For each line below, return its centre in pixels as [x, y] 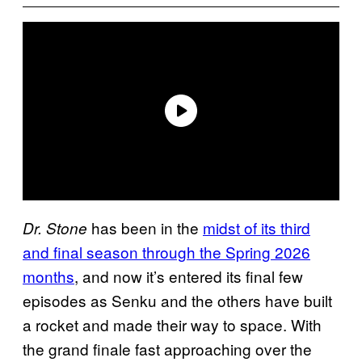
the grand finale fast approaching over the [167, 348]
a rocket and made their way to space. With [172, 324]
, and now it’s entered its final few [189, 276]
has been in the [145, 227]
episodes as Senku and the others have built [177, 300]
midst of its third [257, 227]
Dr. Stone [55, 227]
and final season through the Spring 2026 [166, 251]
